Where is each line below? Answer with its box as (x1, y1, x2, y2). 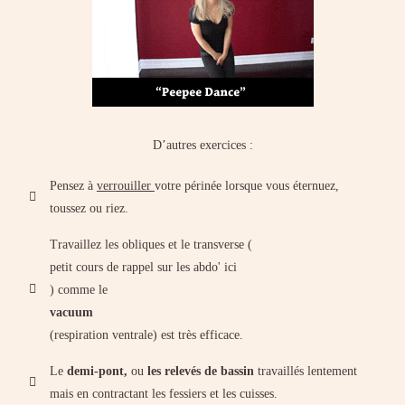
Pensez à (49, 178, 97, 193)
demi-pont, (66, 363, 127, 378)
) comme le (49, 282, 108, 297)
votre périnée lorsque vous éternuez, (154, 178, 339, 193)
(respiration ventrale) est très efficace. (49, 327, 243, 342)
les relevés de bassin (146, 363, 254, 378)
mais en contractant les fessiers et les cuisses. (49, 386, 278, 400)
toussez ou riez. (49, 201, 128, 215)
